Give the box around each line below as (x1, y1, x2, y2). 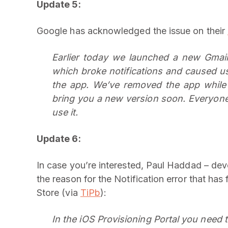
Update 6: (37, 133, 81, 144)
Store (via (37, 187, 80, 198)
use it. (52, 107, 78, 118)
